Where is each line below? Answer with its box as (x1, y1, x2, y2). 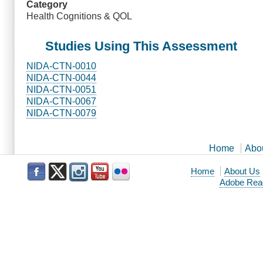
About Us (224, 166, 261, 176)
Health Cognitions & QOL (26, 11, 132, 21)
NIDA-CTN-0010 (26, 60, 96, 71)
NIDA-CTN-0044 (26, 72, 96, 83)
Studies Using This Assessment (45, 38, 237, 53)
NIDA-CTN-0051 (26, 84, 96, 95)
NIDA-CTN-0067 (26, 96, 96, 106)
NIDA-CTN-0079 (26, 107, 96, 118)
